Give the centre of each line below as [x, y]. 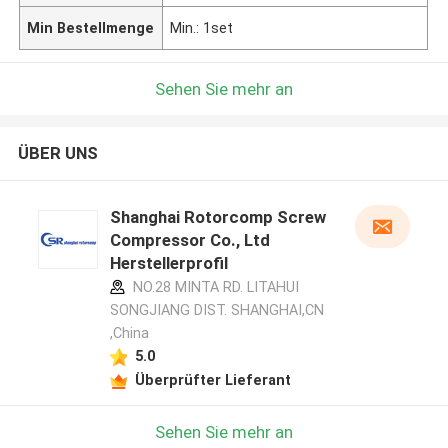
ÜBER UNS [57, 153]
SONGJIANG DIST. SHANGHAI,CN [216, 310]
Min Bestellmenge [91, 27]
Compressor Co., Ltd [189, 240]
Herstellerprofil [168, 263]
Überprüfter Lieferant [212, 379]
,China [129, 333]
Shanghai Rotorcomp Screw [217, 217]
